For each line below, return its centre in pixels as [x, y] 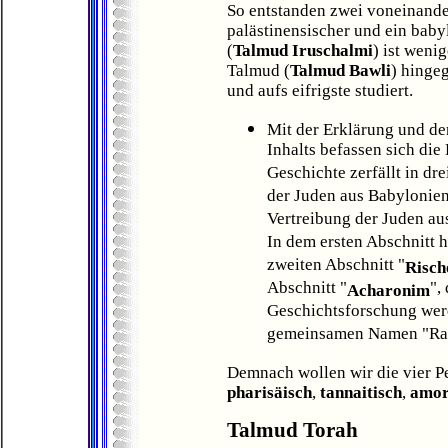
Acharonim [388, 290]
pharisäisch [269, 392]
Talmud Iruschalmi [303, 50]
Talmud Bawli [340, 70]
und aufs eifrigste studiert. [320, 90]
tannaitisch [361, 392]
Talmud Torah [292, 430]
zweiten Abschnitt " [336, 266]
